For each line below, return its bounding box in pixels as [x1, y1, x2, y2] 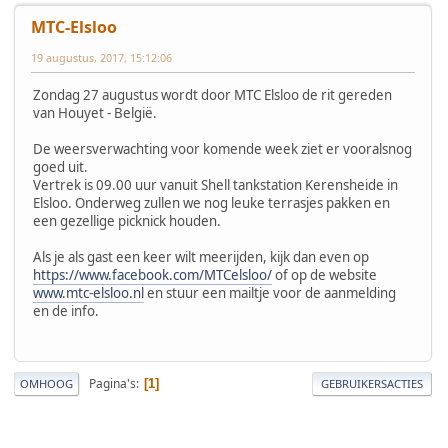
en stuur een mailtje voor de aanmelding [144, 283, 396, 302]
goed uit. [33, 157, 88, 176]
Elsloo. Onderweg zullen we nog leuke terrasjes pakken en [33, 193, 390, 212]
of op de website [272, 265, 377, 284]
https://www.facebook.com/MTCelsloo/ [33, 265, 272, 284]
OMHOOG [20, 376, 73, 392]
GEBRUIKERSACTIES [321, 376, 423, 392]
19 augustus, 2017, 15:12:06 [31, 49, 172, 65]
